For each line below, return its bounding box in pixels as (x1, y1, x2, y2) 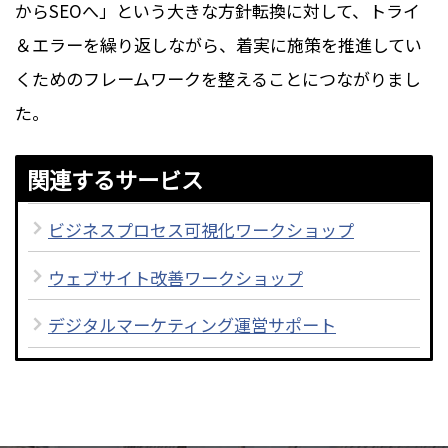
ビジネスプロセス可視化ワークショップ (48, 216, 354, 242)
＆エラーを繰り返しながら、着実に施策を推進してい (15, 31, 422, 57)
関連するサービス (27, 163, 203, 196)
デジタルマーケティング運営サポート (48, 312, 336, 338)
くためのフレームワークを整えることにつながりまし (15, 65, 421, 91)
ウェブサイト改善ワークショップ (48, 264, 303, 290)
